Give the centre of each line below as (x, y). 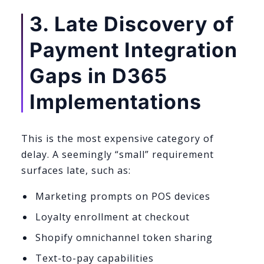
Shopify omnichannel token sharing (124, 238)
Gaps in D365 (98, 75)
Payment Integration (133, 49)
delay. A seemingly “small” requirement (118, 154)
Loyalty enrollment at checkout (112, 217)
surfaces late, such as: (76, 170)
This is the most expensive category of (118, 138)
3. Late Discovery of (132, 24)
